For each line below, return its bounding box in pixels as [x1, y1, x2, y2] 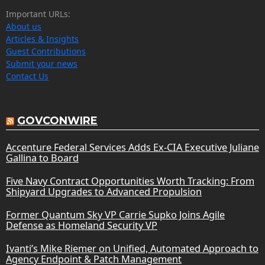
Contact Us [6, 70, 49, 82]
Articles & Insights [6, 33, 79, 45]
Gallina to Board [6, 151, 79, 165]
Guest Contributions [6, 46, 86, 57]
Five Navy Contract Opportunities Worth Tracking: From [6, 174, 254, 188]
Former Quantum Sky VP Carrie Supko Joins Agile [6, 208, 225, 222]
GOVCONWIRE [17, 114, 98, 128]
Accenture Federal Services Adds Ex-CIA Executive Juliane [6, 141, 259, 154]
